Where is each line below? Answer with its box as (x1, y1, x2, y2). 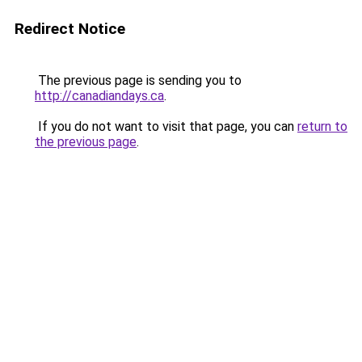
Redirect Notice (15, 19, 125, 38)
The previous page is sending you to (35, 73, 242, 88)
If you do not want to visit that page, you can (35, 119, 297, 134)
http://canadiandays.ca (35, 88, 164, 103)
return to (297, 119, 347, 134)
